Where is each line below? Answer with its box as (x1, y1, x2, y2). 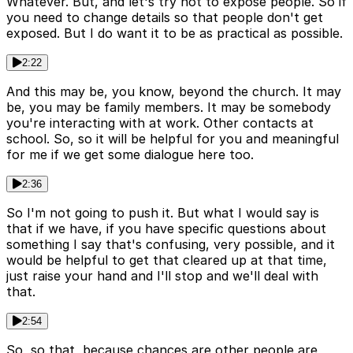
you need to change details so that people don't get (6, 9, 323, 25)
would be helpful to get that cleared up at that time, (6, 251, 327, 268)
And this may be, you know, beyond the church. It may (6, 83, 341, 99)
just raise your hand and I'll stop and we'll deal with (6, 267, 318, 284)
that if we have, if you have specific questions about (6, 220, 326, 236)
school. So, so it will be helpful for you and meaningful (6, 130, 339, 147)
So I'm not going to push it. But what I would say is (6, 204, 319, 221)
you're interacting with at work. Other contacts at (6, 114, 314, 131)
